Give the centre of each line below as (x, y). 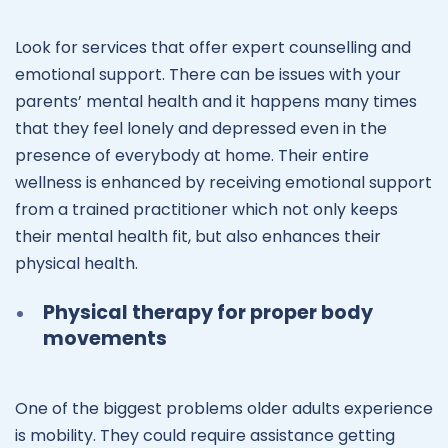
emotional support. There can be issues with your (208, 74)
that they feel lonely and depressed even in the (201, 128)
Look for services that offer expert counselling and (213, 47)
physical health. (76, 263)
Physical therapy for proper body (208, 312)
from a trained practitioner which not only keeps (206, 209)
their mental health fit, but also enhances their (198, 236)
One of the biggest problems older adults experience (224, 409)
